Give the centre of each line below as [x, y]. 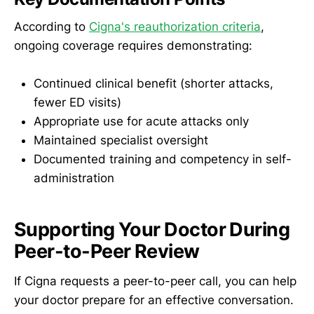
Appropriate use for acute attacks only [141, 122]
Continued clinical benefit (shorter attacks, [153, 84]
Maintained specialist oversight [121, 141]
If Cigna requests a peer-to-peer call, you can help [155, 281]
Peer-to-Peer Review [107, 251]
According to [52, 27]
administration [74, 178]
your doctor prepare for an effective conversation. [154, 300]
